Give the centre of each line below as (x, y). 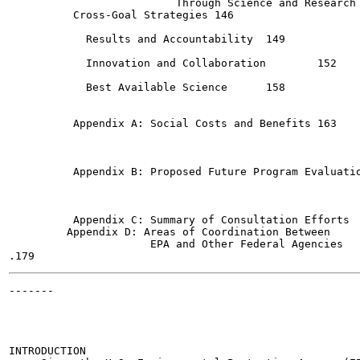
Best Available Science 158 (118, 87)
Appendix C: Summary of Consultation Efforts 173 (179, 220)
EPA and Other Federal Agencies (176, 244)
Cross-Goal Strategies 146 (108, 15)
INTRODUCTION (47, 351)
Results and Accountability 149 (131, 39)
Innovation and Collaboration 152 (137, 63)
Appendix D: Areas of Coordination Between (170, 232)
